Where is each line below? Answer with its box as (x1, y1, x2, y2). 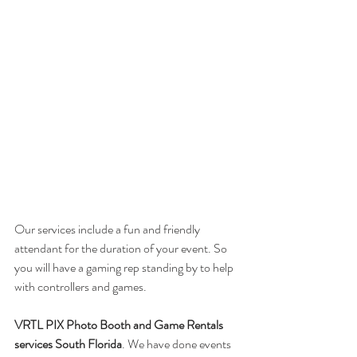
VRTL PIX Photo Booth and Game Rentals (14, 316, 226, 334)
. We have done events (122, 335, 233, 353)
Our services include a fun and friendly (14, 220, 202, 238)
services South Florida (14, 335, 122, 353)
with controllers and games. (14, 277, 149, 296)
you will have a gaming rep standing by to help (14, 258, 236, 277)
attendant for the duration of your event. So (14, 239, 229, 257)
